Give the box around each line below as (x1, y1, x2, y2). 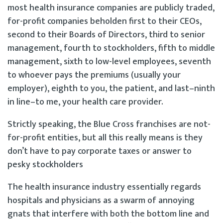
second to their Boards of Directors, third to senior (7, 27, 205, 42)
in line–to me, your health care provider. (7, 94, 163, 110)
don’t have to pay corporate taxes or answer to (7, 143, 192, 159)
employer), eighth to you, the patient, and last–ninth (7, 81, 215, 96)
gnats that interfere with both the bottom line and (7, 206, 209, 222)
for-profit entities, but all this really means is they (7, 130, 203, 145)
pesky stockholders (7, 157, 83, 172)
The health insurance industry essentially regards (7, 179, 201, 195)
